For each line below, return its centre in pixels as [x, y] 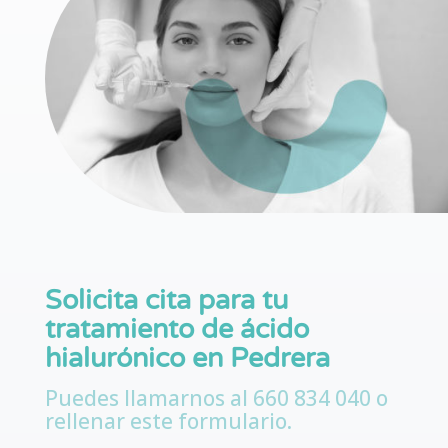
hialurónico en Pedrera [187, 359]
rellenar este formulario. [168, 421]
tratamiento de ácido [176, 330]
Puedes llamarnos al [148, 398]
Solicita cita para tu [166, 301]
